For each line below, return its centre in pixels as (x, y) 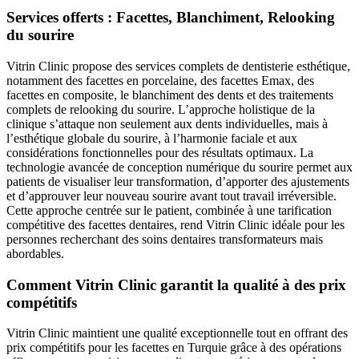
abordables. (35, 253)
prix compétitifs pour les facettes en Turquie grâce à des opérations (174, 348)
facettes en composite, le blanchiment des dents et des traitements (170, 95)
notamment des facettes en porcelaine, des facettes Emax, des (160, 80)
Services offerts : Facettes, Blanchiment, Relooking (171, 18)
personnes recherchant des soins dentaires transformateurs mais (165, 239)
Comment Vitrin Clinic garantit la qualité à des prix (176, 284)
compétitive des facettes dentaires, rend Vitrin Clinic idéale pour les (175, 224)
